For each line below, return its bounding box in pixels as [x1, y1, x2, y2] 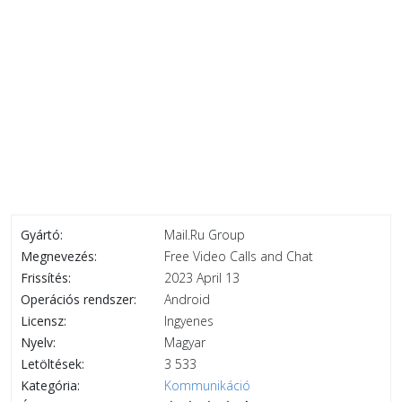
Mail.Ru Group [164, 226, 245, 243]
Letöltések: [21, 355, 84, 372]
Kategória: [21, 377, 80, 394]
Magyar [164, 334, 205, 351]
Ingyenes [164, 312, 214, 329]
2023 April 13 [164, 269, 240, 286]
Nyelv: [21, 334, 56, 351]
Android [164, 291, 210, 308]
